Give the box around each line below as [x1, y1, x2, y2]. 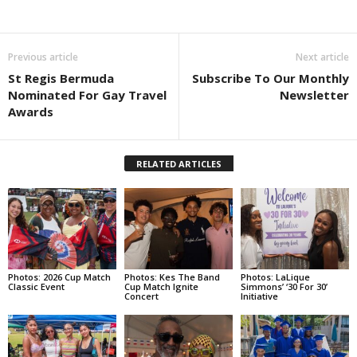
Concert [124, 289, 159, 302]
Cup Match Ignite [124, 280, 198, 292]
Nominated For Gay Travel [8, 86, 167, 103]
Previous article [8, 49, 78, 64]
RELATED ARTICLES [135, 157, 222, 170]
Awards [8, 103, 53, 120]
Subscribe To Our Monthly [192, 69, 349, 86]
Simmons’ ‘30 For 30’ [240, 280, 328, 292]
